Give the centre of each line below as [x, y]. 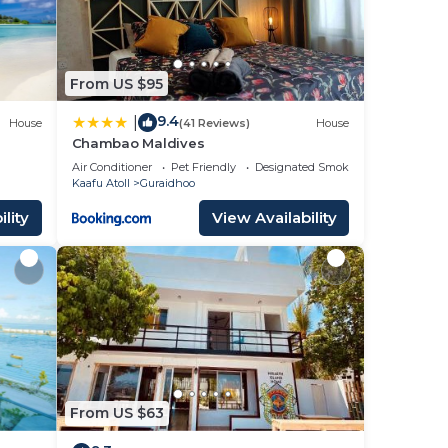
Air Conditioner [111, 167]
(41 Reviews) [214, 122]
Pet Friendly [203, 167]
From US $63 [116, 413]
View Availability [274, 218]
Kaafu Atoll [100, 183]
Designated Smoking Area [324, 167]
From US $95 [116, 83]
